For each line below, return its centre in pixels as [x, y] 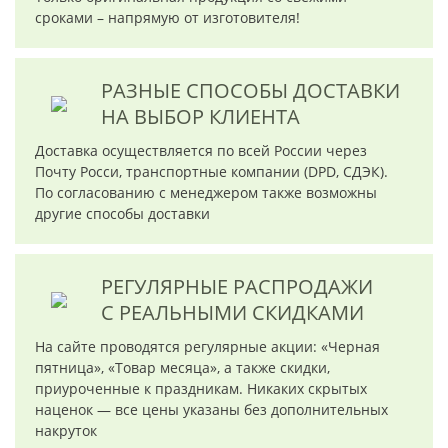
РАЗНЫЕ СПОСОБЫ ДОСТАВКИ [250, 91]
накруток [66, 431]
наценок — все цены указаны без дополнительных [211, 410]
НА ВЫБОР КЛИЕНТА [200, 117]
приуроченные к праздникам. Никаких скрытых [201, 389]
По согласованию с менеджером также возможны [206, 193]
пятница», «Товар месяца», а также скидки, [182, 368]
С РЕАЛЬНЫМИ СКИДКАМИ [232, 313]
